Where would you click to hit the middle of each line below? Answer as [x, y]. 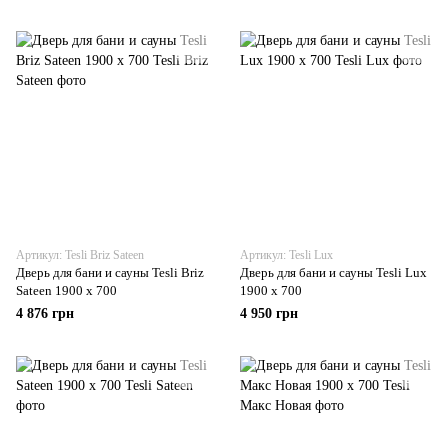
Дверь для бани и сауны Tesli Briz [110, 272]
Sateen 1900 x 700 [66, 290]
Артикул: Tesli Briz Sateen [80, 255]
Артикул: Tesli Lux [286, 255]
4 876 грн [45, 313]
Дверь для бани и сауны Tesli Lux [333, 272]
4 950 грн [269, 313]
